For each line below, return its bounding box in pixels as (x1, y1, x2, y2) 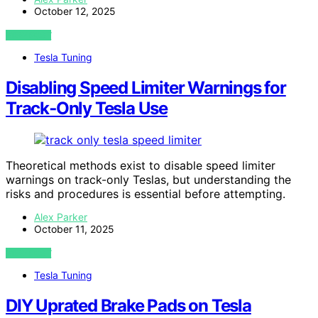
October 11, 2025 (34, 223, 114, 236)
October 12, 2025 (34, 5, 116, 18)
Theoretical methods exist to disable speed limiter (6, 158, 275, 173)
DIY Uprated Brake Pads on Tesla (6, 295, 251, 317)
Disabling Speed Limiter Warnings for (6, 77, 286, 99)
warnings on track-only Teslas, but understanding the (6, 172, 291, 187)
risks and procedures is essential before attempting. (6, 187, 285, 202)
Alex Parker (34, 211, 87, 224)
